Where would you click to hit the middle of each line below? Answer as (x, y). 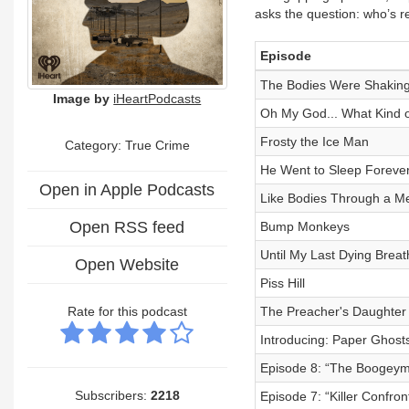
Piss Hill (282, 283)
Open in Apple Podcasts (127, 189)
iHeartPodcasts (157, 98)
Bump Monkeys (304, 226)
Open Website (127, 264)
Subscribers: (112, 395)
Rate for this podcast (127, 311)
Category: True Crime (127, 145)
